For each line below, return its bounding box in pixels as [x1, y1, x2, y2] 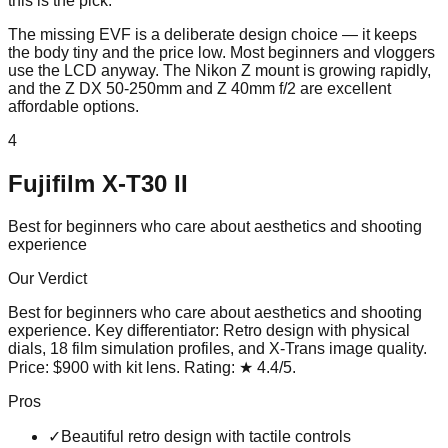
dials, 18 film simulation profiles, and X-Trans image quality [8, 339, 423, 357]
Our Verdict [8, 269, 87, 287]
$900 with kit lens [53, 358, 176, 376]
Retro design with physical [223, 321, 410, 339]
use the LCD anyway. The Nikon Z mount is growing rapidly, [8, 61, 431, 79]
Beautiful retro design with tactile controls [61, 427, 351, 445]
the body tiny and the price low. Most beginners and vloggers [8, 43, 435, 61]
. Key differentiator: [87, 321, 223, 339]
